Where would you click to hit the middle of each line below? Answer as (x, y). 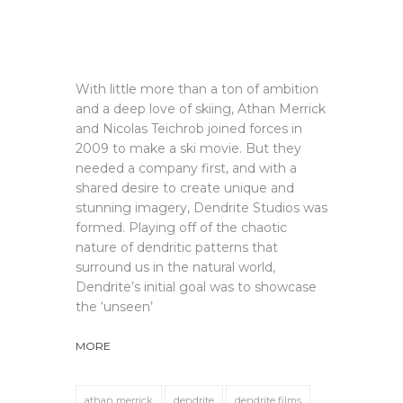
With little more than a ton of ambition (197, 89)
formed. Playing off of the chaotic (181, 227)
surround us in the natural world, (175, 267)
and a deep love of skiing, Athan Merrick (201, 108)
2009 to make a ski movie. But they (188, 148)
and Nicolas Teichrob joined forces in (189, 128)
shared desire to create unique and (185, 188)
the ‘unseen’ (118, 306)
